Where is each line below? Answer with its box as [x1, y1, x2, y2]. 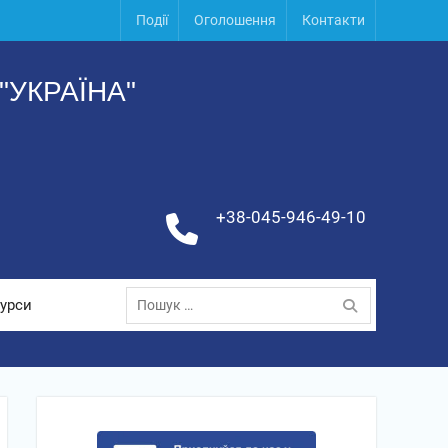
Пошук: [125, 280, 172, 296]
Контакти [302, 12, 365, 28]
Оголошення [194, 12, 276, 28]
